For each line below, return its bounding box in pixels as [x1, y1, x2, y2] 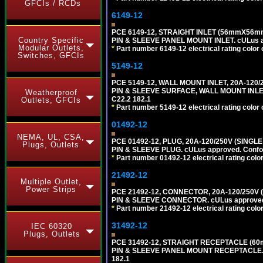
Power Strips [26, 185, 76, 194]
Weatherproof [25, 88, 77, 97]
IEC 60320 [31, 222, 72, 231]
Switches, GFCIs [18, 51, 85, 60]
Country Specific [18, 36, 84, 45]
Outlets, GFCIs [21, 96, 81, 104]
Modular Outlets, [18, 43, 84, 52]
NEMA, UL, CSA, [16, 133, 85, 141]
